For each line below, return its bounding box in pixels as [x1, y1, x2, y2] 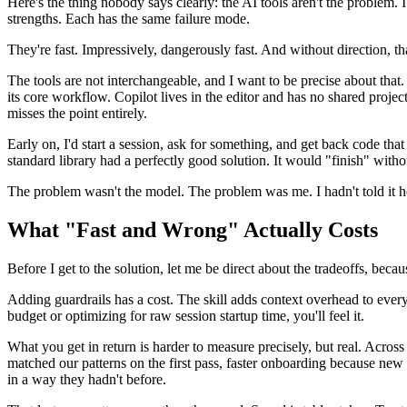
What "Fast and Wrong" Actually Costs [7, 217, 378, 242]
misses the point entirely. [7, 104, 147, 121]
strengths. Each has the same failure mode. [7, 10, 250, 26]
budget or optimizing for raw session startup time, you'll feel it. [7, 307, 364, 323]
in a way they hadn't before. [7, 371, 166, 387]
